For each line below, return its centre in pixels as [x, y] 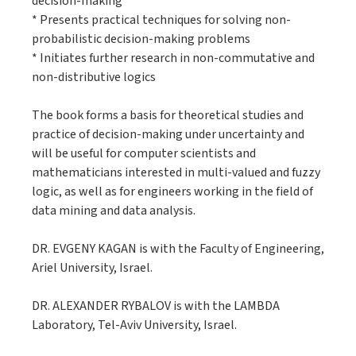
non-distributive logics [94, 77]
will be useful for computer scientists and [144, 153]
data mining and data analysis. [114, 211]
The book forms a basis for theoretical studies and [168, 115]
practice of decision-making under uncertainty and [168, 134]
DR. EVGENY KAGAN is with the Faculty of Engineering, [178, 249]
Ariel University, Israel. [92, 268]
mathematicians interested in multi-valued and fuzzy [176, 172]
